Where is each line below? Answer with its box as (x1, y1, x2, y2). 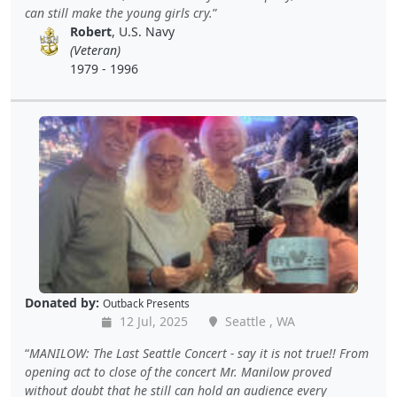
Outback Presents (103, 296, 190, 311)
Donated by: (25, 294, 99, 312)
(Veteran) (70, 42, 121, 59)
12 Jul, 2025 (116, 313, 188, 331)
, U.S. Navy (112, 23, 175, 41)
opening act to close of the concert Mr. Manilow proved (25, 363, 331, 381)
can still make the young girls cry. (25, 4, 213, 22)
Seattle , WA (222, 313, 295, 331)
